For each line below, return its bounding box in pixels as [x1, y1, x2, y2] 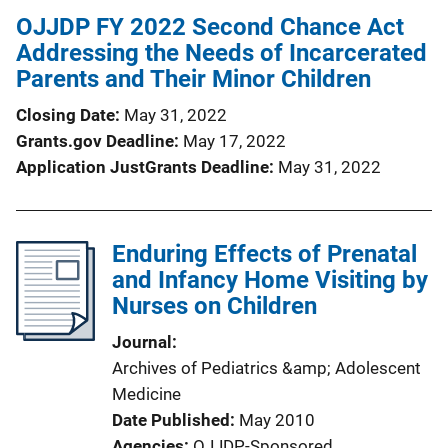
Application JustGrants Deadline [16, 156, 269, 177]
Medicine [112, 383, 181, 404]
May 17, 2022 [183, 130, 286, 151]
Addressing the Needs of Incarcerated [16, 38, 427, 67]
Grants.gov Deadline [16, 130, 174, 151]
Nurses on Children [112, 291, 317, 320]
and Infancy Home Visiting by [112, 265, 428, 294]
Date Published [112, 409, 230, 430]
